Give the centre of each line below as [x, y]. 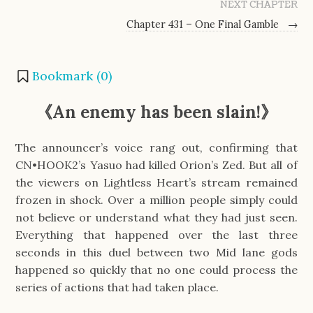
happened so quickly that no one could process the [156, 269]
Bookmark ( [67, 75]
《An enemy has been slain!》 [156, 112]
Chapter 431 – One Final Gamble [204, 25]
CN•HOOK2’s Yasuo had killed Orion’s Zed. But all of [156, 165]
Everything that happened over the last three [156, 234]
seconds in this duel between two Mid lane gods [156, 252]
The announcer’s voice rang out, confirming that [156, 147]
